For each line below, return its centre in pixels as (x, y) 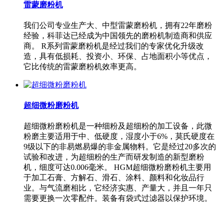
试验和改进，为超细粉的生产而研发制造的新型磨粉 (114, 157)
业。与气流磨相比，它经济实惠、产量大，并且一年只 (118, 188)
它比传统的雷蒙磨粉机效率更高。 (82, 66)
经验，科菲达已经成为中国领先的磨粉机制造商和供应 (118, 35)
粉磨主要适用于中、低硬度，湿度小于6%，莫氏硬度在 (119, 137)
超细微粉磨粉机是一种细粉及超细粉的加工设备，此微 (118, 126)
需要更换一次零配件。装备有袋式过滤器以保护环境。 (118, 198)
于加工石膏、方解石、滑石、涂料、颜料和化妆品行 (114, 178)
